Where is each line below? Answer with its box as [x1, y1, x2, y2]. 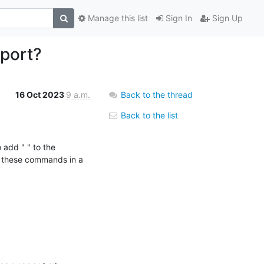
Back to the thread [121, 89, 193, 100]
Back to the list [118, 110, 178, 120]
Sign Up [210, 13, 243, 24]
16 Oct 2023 [15, 89, 66, 100]
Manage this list [85, 13, 148, 24]
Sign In [163, 13, 192, 24]
